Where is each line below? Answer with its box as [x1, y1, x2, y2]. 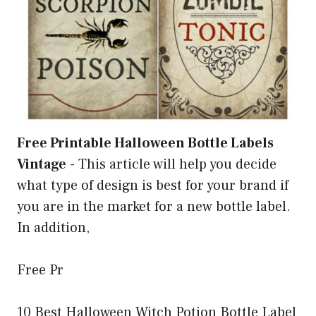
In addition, [17, 219, 90, 238]
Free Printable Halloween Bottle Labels [17, 134, 274, 153]
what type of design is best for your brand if [17, 176, 288, 195]
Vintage [17, 155, 66, 174]
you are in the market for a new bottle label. [17, 197, 291, 217]
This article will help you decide [78, 155, 276, 174]
